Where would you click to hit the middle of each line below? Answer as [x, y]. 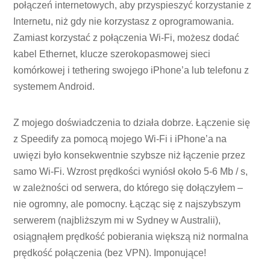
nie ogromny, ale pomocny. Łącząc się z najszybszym [127, 204]
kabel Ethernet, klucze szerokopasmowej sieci [112, 54]
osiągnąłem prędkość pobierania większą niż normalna [131, 237]
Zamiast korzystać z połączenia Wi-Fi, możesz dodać [127, 38]
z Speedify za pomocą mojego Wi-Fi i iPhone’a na [120, 139]
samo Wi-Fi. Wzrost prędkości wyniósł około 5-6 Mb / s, [131, 172]
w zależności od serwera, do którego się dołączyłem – [128, 188]
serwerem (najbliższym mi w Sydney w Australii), [117, 221]
